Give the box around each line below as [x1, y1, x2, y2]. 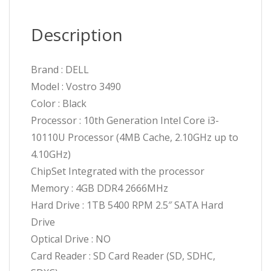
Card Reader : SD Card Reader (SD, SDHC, [31, 249, 215, 263]
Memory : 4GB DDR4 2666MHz [31, 181, 168, 195]
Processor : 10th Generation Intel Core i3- [31, 114, 219, 128]
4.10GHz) [31, 148, 71, 162]
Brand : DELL [31, 63, 89, 77]
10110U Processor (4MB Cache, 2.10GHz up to [31, 131, 238, 145]
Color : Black [31, 97, 87, 111]
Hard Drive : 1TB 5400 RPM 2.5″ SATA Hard [31, 198, 223, 212]
